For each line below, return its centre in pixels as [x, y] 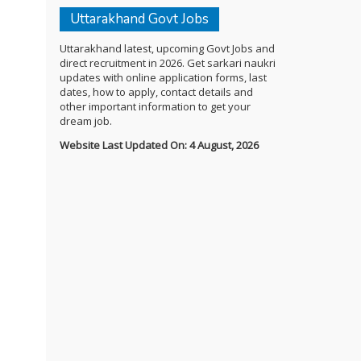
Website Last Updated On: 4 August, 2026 [159, 145]
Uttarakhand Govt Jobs [139, 19]
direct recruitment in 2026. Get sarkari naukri [167, 63]
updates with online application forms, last [163, 77]
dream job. [85, 121]
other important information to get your [155, 106]
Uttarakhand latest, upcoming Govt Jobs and [167, 48]
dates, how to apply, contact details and [156, 92]
